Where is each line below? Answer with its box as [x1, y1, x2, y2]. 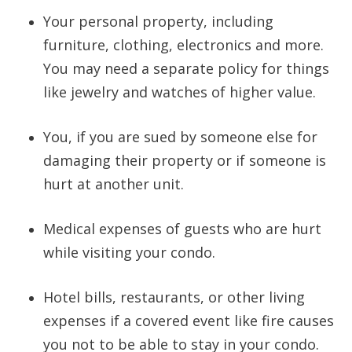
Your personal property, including [43, 12, 273, 31]
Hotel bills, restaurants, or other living [43, 288, 305, 307]
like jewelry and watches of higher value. [43, 82, 320, 102]
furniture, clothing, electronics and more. [43, 35, 324, 55]
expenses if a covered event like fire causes [43, 311, 334, 331]
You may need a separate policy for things [43, 59, 329, 79]
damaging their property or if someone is [43, 151, 326, 170]
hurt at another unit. [43, 174, 188, 194]
